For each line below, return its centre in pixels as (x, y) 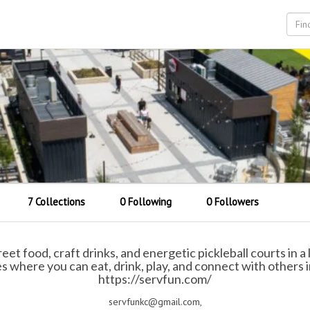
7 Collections (57, 202)
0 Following (146, 202)
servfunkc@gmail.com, (155, 302)
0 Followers (233, 202)
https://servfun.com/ (155, 279)
